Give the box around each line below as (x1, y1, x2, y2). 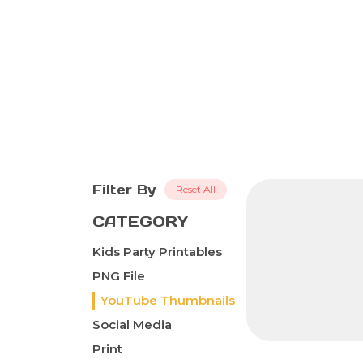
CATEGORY (92, 212, 188, 232)
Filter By (92, 181, 156, 199)
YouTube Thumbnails (100, 293, 235, 309)
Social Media (92, 317, 172, 333)
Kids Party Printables (92, 244, 222, 260)
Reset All (176, 183, 216, 196)
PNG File (92, 268, 145, 284)
